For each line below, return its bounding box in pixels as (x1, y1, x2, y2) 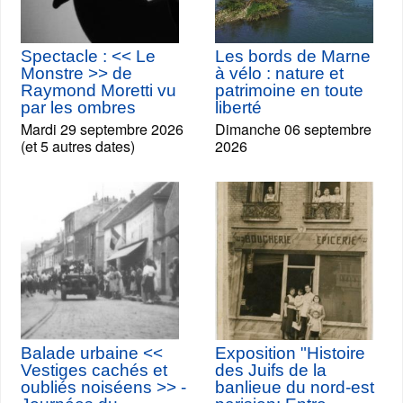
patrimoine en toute (215, 81, 363, 100)
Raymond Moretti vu (21, 81, 176, 100)
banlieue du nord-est (215, 378, 374, 397)
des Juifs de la (215, 361, 327, 380)
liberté (215, 98, 262, 117)
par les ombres (21, 98, 136, 117)
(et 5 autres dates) (21, 136, 135, 157)
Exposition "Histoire (215, 344, 365, 363)
